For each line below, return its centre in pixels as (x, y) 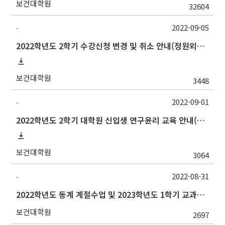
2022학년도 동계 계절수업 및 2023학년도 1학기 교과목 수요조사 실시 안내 (201, 195)
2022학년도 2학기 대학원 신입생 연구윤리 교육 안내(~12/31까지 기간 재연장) (201, 120)
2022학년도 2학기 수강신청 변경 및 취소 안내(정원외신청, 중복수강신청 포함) (201, 46)
